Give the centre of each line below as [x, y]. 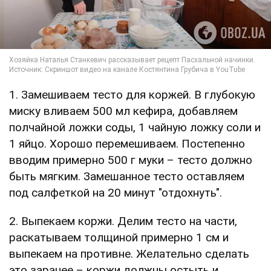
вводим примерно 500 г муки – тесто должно [131, 160]
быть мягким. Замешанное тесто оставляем [127, 177]
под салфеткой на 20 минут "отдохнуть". [116, 193]
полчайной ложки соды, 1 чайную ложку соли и [135, 128]
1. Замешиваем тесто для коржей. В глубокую [132, 95]
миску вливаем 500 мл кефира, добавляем [123, 111]
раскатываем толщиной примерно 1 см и [119, 238]
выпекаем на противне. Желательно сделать [129, 254]
